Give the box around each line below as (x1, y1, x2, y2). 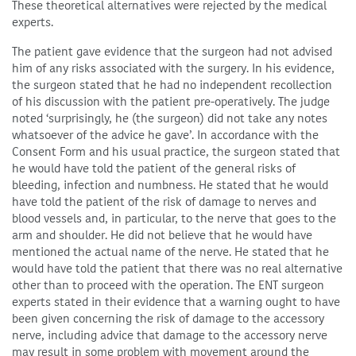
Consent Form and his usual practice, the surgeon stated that (12, 144, 340, 160)
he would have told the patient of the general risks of (12, 161, 296, 176)
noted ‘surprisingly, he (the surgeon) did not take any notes (12, 110, 327, 126)
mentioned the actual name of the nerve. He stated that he (12, 244, 329, 260)
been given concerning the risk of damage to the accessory (12, 311, 324, 327)
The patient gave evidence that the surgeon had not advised (12, 44, 332, 60)
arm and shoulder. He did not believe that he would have (12, 227, 312, 243)
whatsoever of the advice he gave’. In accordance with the (12, 127, 319, 143)
